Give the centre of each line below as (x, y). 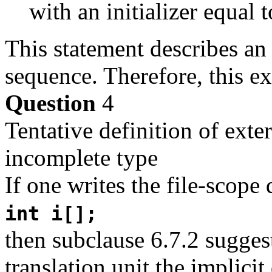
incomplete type (81, 157)
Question (50, 103)
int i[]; (51, 213)
